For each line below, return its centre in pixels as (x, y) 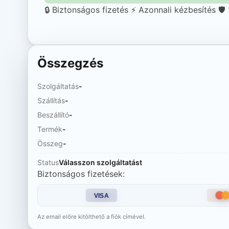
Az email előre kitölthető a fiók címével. (91, 216)
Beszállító (53, 114)
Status (48, 162)
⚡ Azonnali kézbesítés (173, 9)
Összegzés (70, 63)
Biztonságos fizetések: (81, 174)
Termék (50, 129)
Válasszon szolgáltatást (100, 162)
